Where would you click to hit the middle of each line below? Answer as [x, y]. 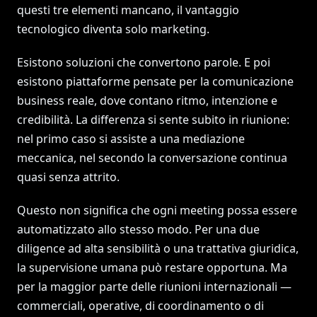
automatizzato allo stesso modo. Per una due [138, 229]
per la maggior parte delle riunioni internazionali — [154, 287]
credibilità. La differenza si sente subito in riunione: [153, 120]
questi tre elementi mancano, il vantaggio [128, 10]
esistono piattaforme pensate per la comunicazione [155, 81]
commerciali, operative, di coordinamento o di [140, 306]
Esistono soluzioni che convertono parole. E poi [144, 62]
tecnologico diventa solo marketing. [113, 29]
